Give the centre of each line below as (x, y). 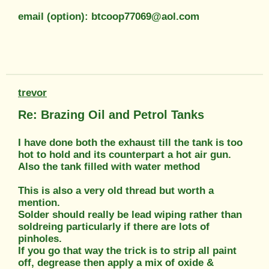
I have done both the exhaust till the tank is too (130, 142)
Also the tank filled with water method (109, 166)
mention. (39, 202)
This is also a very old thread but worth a (116, 190)
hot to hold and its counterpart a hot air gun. (125, 154)
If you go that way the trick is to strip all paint (127, 250)
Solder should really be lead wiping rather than (130, 214)
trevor (32, 92)
